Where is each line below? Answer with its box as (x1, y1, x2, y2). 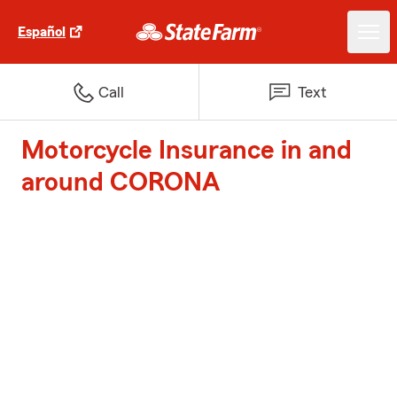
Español (18, 25, 66, 39)
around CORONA (21, 169, 220, 196)
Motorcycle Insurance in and (21, 137, 352, 164)
